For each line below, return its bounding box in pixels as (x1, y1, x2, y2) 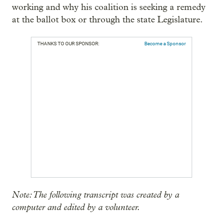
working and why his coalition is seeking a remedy (12, 2, 206, 12)
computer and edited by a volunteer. (12, 202, 140, 213)
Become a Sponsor (144, 41, 186, 46)
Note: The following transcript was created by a (12, 189, 179, 200)
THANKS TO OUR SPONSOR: (37, 41, 99, 46)
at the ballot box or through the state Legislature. (12, 14, 203, 25)
